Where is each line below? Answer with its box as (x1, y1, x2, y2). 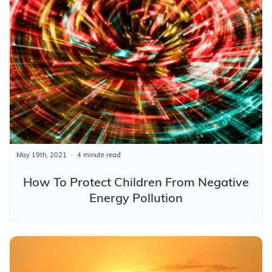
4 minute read (76, 150, 121, 159)
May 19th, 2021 (16, 150, 67, 159)
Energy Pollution (89, 189, 183, 205)
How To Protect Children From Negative (23, 174, 249, 189)
